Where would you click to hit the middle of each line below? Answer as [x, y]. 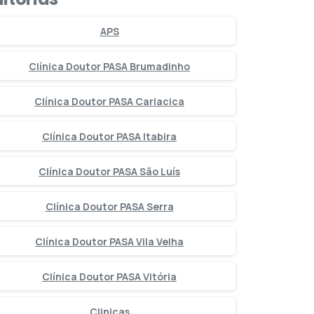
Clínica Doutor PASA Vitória [109, 276]
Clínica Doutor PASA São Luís [109, 171]
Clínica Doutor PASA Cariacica [109, 101]
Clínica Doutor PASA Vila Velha [109, 241]
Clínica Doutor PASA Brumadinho [109, 66]
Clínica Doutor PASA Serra [109, 206]
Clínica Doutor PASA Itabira [109, 136]
